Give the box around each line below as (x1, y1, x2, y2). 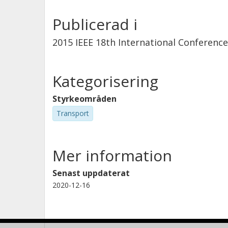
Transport (56, 108, 89, 118)
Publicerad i (52, 14, 137, 35)
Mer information (52, 145, 172, 166)
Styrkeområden (52, 93, 117, 104)
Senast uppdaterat (52, 167, 130, 179)
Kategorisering (52, 71, 158, 92)
